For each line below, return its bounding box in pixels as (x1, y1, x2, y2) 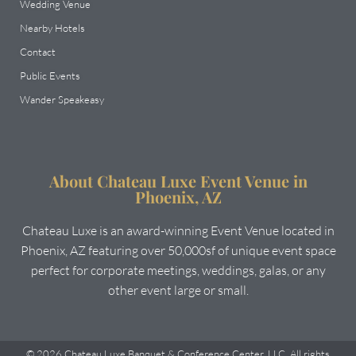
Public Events (20, 68, 80, 82)
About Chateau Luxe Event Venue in (48, 169, 308, 192)
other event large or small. (107, 281, 249, 298)
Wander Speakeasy (20, 92, 104, 106)
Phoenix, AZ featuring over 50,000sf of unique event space (20, 242, 336, 258)
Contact (20, 44, 56, 58)
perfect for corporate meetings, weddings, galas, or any (30, 261, 326, 278)
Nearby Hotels (20, 21, 85, 34)
